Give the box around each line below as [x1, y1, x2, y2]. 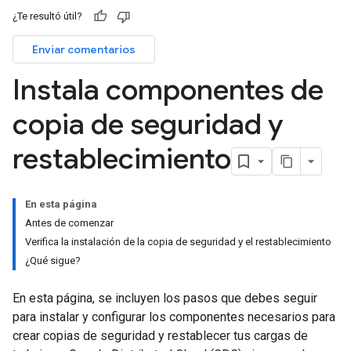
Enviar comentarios [32, 42, 136, 56]
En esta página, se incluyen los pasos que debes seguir [13, 291, 317, 306]
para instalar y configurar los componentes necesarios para [13, 309, 335, 324]
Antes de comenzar [25, 217, 114, 229]
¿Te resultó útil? [13, 10, 82, 22]
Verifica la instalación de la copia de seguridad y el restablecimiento [25, 236, 331, 248]
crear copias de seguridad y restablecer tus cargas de [13, 328, 308, 343]
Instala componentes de [13, 72, 324, 107]
